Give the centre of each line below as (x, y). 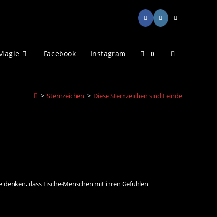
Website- (185, 53)
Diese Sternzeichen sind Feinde (138, 96)
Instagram (108, 54)
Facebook (60, 54)
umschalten (190, 125)
